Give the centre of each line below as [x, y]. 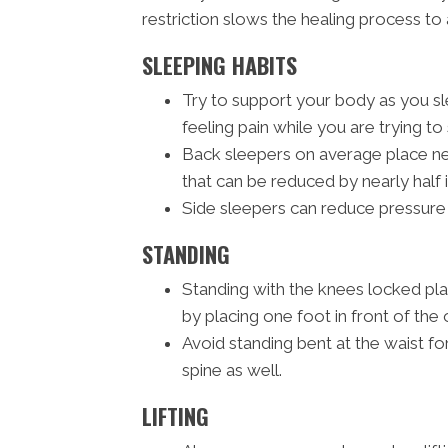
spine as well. [232, 370]
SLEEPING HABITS [219, 65]
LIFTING [175, 416]
